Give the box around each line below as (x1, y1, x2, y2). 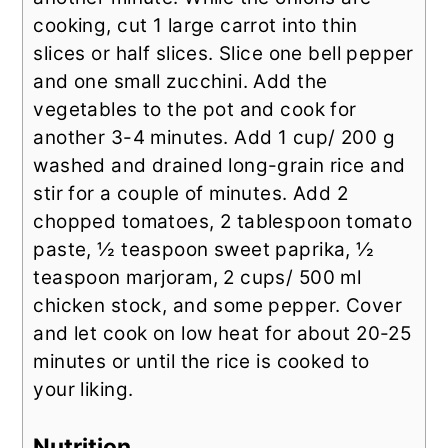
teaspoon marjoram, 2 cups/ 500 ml (33, 266, 362, 290)
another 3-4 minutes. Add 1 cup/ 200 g (33, 126, 395, 150)
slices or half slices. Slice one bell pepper (33, 42, 414, 66)
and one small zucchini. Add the (33, 70, 328, 94)
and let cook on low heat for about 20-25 (33, 322, 412, 346)
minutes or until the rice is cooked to (33, 350, 370, 374)
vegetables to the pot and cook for (33, 98, 357, 122)
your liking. (33, 378, 134, 402)
